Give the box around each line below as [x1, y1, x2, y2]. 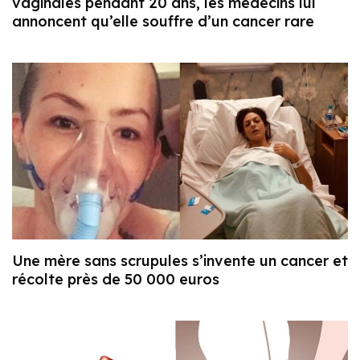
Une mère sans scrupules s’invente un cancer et [12, 251, 348, 270]
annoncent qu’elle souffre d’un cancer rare [12, 12, 314, 31]
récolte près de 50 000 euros [12, 269, 219, 288]
